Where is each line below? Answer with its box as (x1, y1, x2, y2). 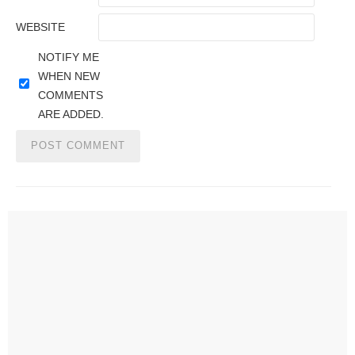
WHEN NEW (37, 70, 100, 83)
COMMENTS (37, 89, 103, 102)
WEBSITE (16, 21, 65, 34)
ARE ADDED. (37, 108, 104, 121)
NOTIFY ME (37, 51, 99, 64)
